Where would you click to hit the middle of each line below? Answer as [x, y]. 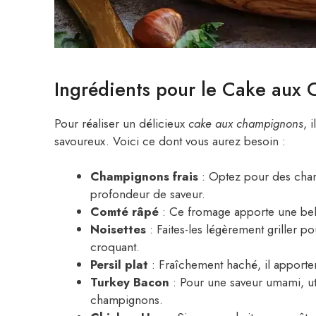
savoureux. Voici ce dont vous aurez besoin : [170, 141]
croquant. [115, 247]
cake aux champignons [246, 123]
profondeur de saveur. [148, 194]
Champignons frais [144, 177]
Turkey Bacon [130, 282]
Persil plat [119, 265]
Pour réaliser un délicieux [121, 123]
